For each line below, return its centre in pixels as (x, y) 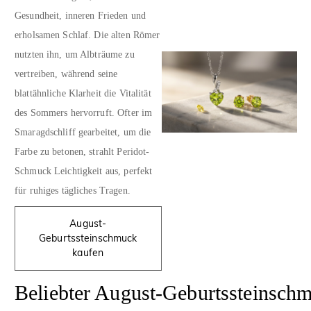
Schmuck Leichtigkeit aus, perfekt (84, 171)
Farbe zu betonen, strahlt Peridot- (82, 152)
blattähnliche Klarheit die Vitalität (83, 94)
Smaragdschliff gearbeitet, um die (83, 133)
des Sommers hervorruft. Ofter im (84, 113)
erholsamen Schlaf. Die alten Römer (87, 35)
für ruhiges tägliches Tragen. (73, 191)
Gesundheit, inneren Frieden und (81, 16)
